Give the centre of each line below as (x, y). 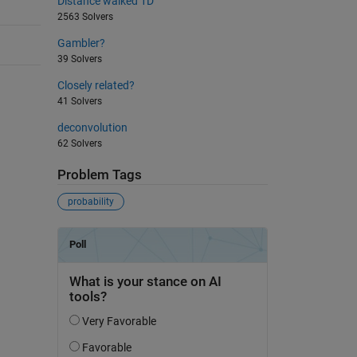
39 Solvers (79, 59)
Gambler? (81, 43)
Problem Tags (99, 175)
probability (90, 202)
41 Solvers (79, 101)
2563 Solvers (85, 16)
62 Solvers (79, 143)
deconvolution (92, 127)
